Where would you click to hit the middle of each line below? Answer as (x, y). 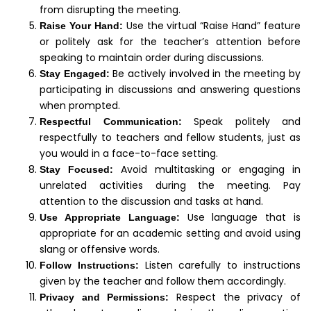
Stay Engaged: (75, 73)
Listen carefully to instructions (220, 265)
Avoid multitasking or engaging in (207, 169)
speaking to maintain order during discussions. (152, 57)
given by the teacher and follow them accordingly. (163, 281)
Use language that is (240, 217)
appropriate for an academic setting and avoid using (170, 233)
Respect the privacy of (235, 297)
